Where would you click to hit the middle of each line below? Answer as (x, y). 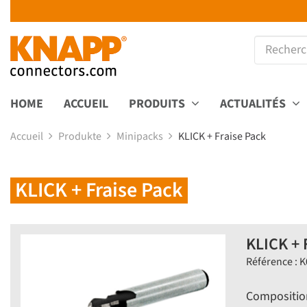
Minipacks (141, 136)
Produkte (81, 136)
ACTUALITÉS (254, 103)
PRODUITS (158, 103)
